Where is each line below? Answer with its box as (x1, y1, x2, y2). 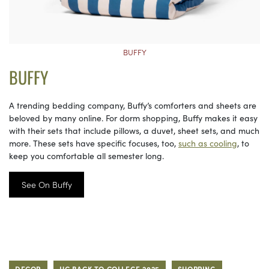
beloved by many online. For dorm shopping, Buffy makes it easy (9, 111, 258, 124)
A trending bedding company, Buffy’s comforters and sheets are (9, 98, 256, 111)
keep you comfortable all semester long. (9, 149, 164, 162)
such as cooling (178, 136, 237, 149)
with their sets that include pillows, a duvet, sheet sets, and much (9, 124, 259, 136)
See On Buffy (21, 178, 72, 191)
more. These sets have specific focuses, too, (9, 136, 178, 149)
